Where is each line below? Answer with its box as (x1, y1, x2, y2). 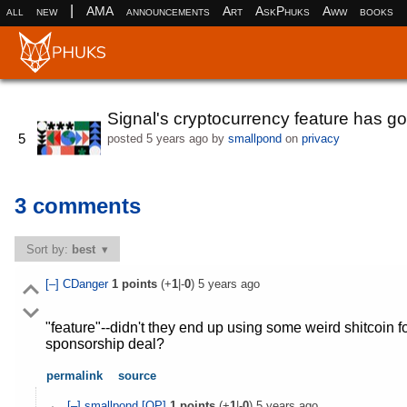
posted (106, 131, 146, 145)
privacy (301, 131, 340, 145)
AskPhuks (254, 3, 310, 18)
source (118, 369, 157, 383)
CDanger (62, 277, 112, 292)
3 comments (15, 194, 141, 219)
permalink (46, 369, 104, 383)
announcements (125, 3, 210, 18)
